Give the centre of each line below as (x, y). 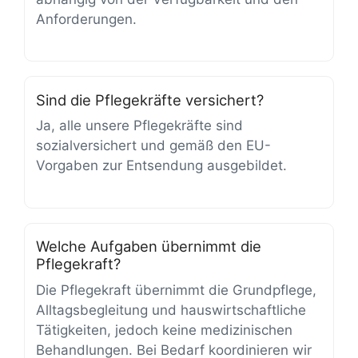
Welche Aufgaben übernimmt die (149, 246)
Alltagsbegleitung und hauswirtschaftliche (171, 310)
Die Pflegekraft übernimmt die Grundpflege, (176, 290)
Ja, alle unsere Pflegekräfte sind (139, 126)
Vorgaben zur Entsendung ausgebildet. (161, 166)
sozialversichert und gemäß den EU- (153, 146)
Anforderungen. (86, 19)
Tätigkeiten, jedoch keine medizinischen (164, 330)
